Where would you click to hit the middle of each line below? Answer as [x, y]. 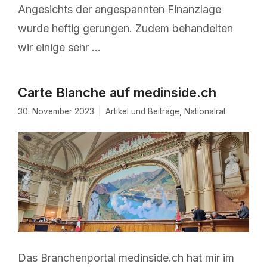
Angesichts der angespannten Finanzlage [119, 9]
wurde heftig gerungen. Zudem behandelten [125, 28]
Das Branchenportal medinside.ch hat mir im [126, 257]
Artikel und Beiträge [142, 111]
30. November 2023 [56, 111]
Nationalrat [205, 111]
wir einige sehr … [59, 47]
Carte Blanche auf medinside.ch [117, 92]
